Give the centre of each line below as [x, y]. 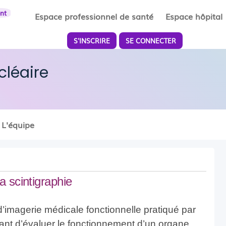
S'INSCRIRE [92, 41]
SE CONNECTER [151, 41]
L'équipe [18, 125]
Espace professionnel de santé [94, 16]
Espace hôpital [194, 16]
